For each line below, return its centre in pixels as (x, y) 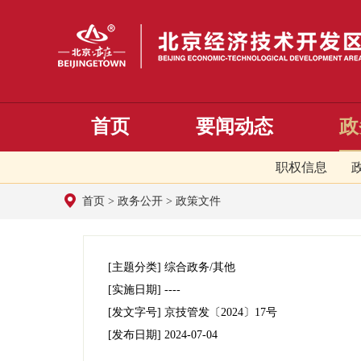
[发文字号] (136, 312)
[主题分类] (136, 267)
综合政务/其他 (200, 267)
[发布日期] (136, 335)
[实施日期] (136, 290)
